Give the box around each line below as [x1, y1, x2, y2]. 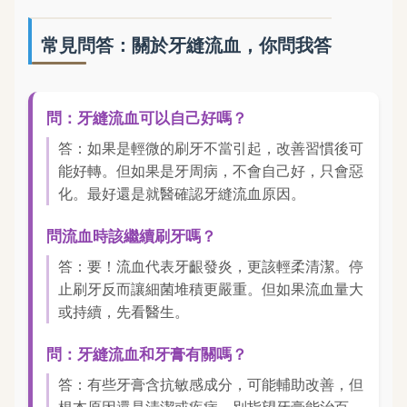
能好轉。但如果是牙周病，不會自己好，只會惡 [58, 160, 363, 181]
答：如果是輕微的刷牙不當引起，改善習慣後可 [58, 137, 363, 158]
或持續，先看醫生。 [58, 301, 189, 322]
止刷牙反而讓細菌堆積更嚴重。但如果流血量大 [58, 278, 363, 299]
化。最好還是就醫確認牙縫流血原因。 [58, 183, 305, 203]
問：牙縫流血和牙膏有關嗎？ [46, 342, 247, 364]
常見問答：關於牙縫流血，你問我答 [41, 32, 332, 57]
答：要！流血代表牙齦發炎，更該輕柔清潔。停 [58, 255, 363, 276]
